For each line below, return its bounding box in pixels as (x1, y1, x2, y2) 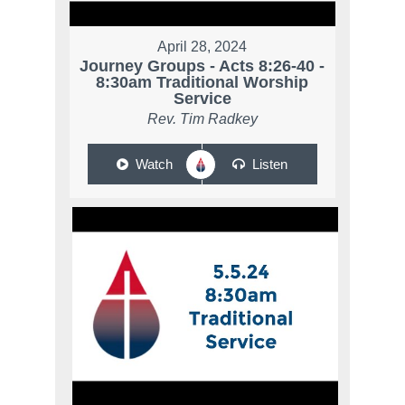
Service (173, 89, 231, 108)
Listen (251, 155, 287, 172)
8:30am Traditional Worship (96, 72, 309, 91)
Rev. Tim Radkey (146, 110, 258, 127)
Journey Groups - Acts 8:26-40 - (80, 56, 325, 75)
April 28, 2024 (157, 38, 248, 54)
